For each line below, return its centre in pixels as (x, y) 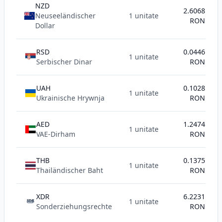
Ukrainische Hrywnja (70, 98)
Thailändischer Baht (70, 170)
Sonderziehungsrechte (74, 206)
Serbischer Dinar (64, 62)
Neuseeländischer (66, 16)
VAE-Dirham (56, 134)
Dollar (45, 26)
